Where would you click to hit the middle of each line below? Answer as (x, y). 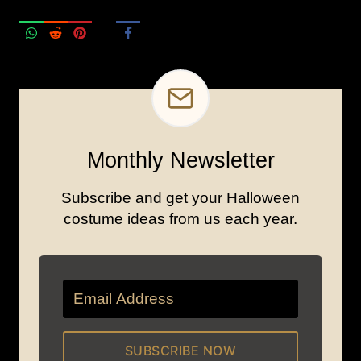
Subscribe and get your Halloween (180, 197)
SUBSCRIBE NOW (180, 350)
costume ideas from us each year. (180, 218)
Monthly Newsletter (180, 160)
